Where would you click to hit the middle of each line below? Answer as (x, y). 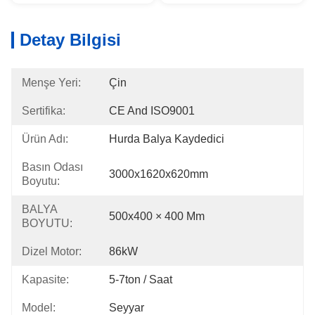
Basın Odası (52, 167)
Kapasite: (45, 279)
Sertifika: (44, 111)
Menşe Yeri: (51, 83)
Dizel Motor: (52, 251)
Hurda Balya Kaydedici (167, 139)
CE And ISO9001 (152, 111)
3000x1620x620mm (159, 174)
